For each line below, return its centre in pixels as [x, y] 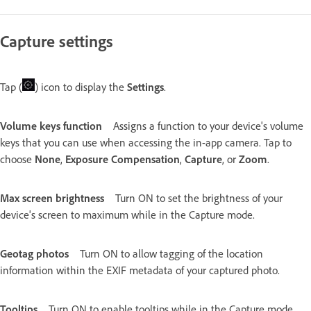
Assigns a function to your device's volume [208, 126]
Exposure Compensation [123, 159]
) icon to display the [81, 87]
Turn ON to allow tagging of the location [171, 254]
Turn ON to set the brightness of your [199, 198]
